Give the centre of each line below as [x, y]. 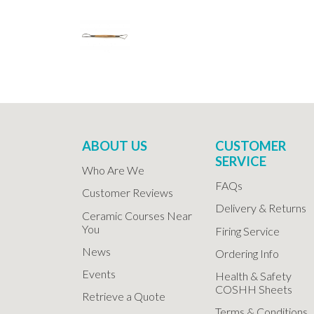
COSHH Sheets [254, 289]
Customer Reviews [128, 193]
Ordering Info [247, 253]
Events [99, 273]
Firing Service [247, 231]
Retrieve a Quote [124, 296]
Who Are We [113, 170]
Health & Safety [253, 275]
